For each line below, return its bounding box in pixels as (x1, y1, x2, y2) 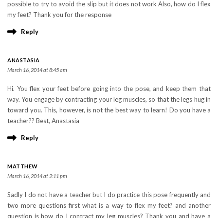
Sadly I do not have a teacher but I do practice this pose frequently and (7, 191, 211, 199)
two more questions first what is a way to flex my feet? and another (7, 201, 211, 210)
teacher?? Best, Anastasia (7, 117, 79, 125)
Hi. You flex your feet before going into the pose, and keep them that (7, 85, 211, 93)
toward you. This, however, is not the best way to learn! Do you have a (7, 106, 211, 114)
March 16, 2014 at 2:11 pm (7, 173, 67, 180)
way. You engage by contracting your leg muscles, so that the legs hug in (7, 95, 211, 104)
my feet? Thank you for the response (7, 11, 111, 19)
